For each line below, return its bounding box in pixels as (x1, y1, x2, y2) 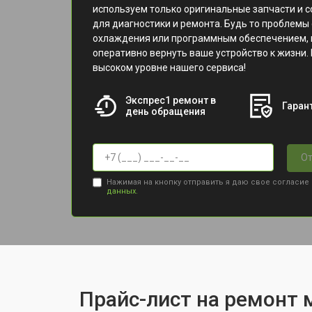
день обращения (125, 106, 205, 117)
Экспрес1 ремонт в (125, 95, 216, 106)
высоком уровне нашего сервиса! (93, 62, 246, 73)
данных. (106, 186, 138, 196)
